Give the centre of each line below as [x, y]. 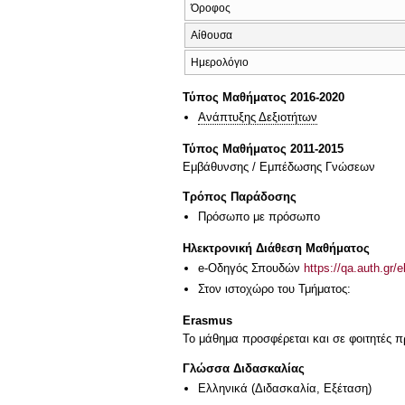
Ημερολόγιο [220, 62]
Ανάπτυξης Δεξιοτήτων [258, 118]
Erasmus [207, 321]
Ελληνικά [223, 389]
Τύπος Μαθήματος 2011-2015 [263, 149]
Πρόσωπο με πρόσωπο [259, 217]
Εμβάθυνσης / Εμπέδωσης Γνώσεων [279, 167]
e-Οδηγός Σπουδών [251, 268]
